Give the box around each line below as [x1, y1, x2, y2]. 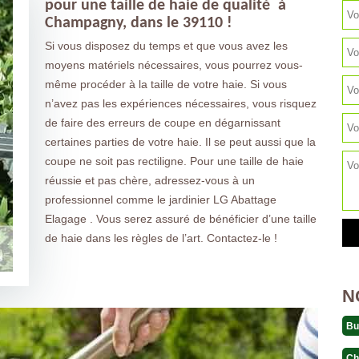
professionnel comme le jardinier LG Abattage [44, 193, 276, 206]
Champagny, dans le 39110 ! [44, 15, 232, 31]
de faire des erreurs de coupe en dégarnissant [44, 116, 280, 129]
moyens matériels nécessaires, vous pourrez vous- [44, 58, 303, 71]
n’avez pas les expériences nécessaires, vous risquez [44, 97, 317, 110]
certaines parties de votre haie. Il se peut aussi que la [44, 135, 316, 148]
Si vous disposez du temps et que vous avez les [44, 39, 288, 52]
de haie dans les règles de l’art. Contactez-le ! [44, 232, 277, 244]
